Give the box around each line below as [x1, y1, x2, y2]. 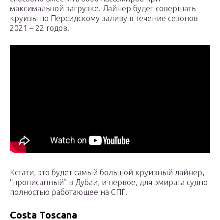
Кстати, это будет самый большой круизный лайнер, [10, 168, 204, 177]
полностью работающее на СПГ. [10, 188, 127, 197]
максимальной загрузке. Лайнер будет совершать [10, 4, 195, 13]
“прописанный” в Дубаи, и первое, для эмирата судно [10, 178, 208, 187]
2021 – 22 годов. [10, 24, 69, 33]
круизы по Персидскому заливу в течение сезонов [10, 14, 198, 23]
